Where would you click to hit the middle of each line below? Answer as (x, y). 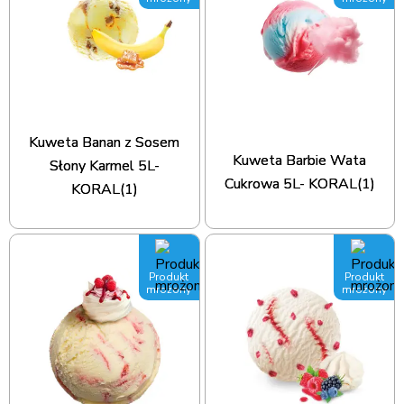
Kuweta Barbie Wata (300, 160)
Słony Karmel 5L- (104, 166)
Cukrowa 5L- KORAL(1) (299, 184)
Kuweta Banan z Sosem (105, 143)
